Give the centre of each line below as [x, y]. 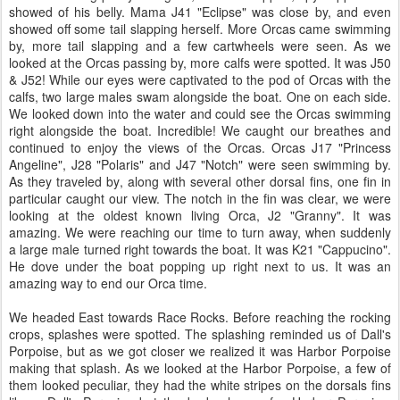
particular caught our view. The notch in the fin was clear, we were [200, 199]
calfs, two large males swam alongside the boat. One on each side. [200, 97]
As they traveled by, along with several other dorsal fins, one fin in [200, 182]
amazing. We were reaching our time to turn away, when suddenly [200, 233]
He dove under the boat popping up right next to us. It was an [200, 267]
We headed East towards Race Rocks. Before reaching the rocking [200, 317]
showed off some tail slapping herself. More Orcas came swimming [200, 29]
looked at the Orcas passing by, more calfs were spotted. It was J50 [200, 63]
